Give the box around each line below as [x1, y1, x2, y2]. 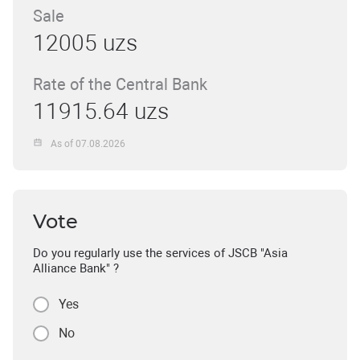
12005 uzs [33, 30, 137, 56]
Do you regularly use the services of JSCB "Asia [33, 246, 288, 260]
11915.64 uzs [33, 98, 169, 125]
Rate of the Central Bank [33, 75, 207, 94]
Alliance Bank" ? [33, 261, 119, 276]
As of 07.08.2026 [51, 137, 126, 149]
